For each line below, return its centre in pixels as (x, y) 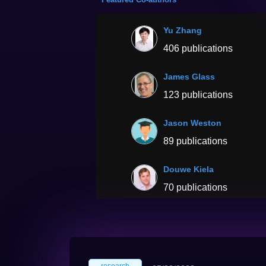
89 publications (196, 141)
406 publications (198, 48)
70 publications (196, 187)
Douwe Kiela (189, 169)
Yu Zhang (183, 30)
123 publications (198, 95)
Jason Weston (193, 123)
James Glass (189, 77)
